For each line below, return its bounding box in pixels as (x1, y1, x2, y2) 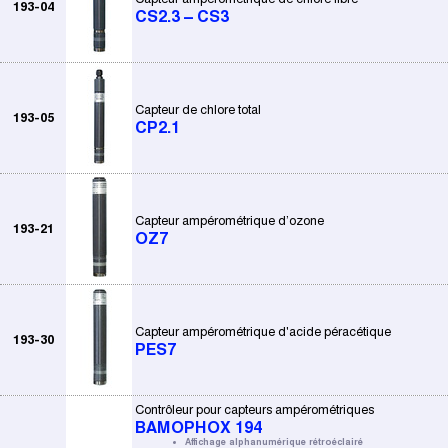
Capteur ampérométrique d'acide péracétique (135, 324, 391, 339)
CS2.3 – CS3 (135, 8, 229, 25)
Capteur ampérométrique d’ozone (135, 213, 324, 228)
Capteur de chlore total (135, 102, 261, 117)
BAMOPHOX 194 (135, 419, 262, 436)
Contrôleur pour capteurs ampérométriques (135, 402, 374, 417)
